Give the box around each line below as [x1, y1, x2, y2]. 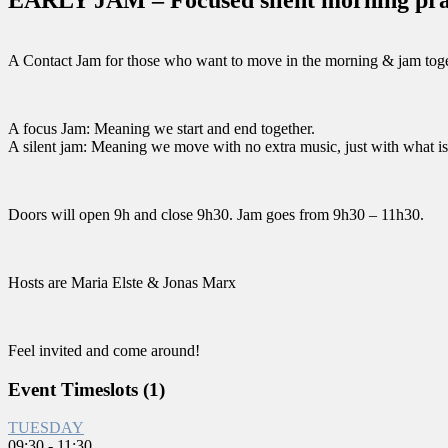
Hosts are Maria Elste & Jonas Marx [8, 273, 236, 291]
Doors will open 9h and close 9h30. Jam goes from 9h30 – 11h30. [8, 205, 424, 223]
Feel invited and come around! [8, 341, 200, 359]
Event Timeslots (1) [8, 378, 165, 400]
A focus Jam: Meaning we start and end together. [8, 119, 315, 137]
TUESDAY [8, 419, 84, 437]
